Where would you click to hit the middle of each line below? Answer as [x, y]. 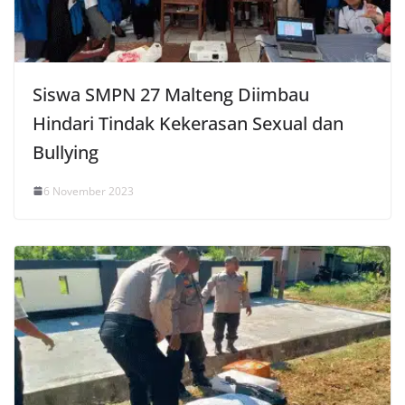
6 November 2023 [89, 191]
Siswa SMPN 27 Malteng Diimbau [171, 94]
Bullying [66, 152]
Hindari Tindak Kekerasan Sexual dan [188, 123]
